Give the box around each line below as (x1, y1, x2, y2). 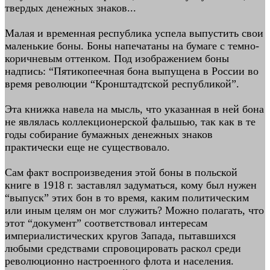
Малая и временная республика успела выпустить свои (5, 27, 263, 39)
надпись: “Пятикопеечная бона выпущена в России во (5, 65, 259, 77)
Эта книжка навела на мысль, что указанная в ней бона (5, 103, 264, 115)
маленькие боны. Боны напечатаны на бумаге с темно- (5, 40, 259, 52)
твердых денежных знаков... (5, 2, 136, 14)
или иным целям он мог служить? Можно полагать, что (5, 204, 264, 216)
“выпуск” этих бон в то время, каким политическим (5, 192, 249, 204)
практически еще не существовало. (5, 141, 170, 153)
